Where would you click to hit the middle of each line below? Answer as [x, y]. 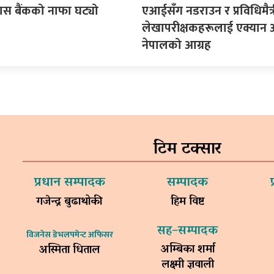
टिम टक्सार [188, 149]
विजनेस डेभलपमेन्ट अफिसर [69, 234]
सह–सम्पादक [188, 231]
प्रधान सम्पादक [69, 183]
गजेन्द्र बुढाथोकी [70, 202]
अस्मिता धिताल [70, 250]
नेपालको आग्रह [176, 45]
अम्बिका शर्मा [187, 250]
